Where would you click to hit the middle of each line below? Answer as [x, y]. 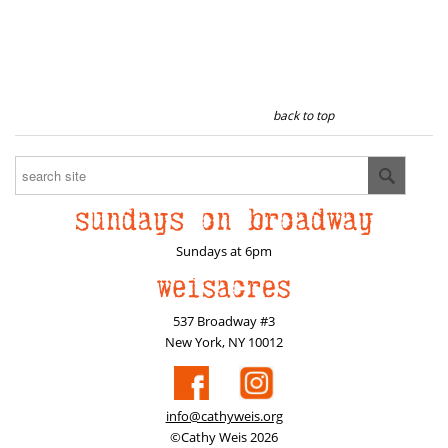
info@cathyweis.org [224, 416]
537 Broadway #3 [224, 320]
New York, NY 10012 [224, 341]
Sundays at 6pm [224, 250]
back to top [303, 115]
